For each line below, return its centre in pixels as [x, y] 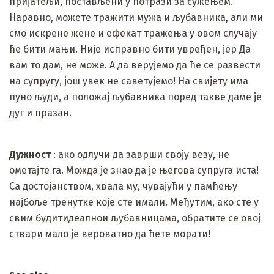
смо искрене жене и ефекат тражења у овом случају [133, 33]
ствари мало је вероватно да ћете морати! [110, 234]
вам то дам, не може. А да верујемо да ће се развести [135, 65]
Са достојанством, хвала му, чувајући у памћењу [123, 186]
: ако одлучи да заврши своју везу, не [140, 154]
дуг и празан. [40, 113]
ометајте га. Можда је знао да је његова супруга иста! [134, 170]
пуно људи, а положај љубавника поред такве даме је [135, 97]
